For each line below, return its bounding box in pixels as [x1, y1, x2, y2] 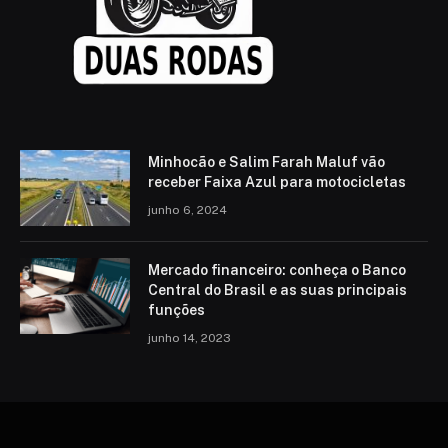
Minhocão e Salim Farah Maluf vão [148, 153, 385, 170]
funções [148, 301, 205, 318]
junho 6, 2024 [148, 202, 227, 217]
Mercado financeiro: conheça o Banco [148, 261, 406, 278]
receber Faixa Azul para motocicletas [148, 173, 406, 190]
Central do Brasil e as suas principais [148, 281, 407, 298]
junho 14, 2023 [148, 330, 231, 345]
